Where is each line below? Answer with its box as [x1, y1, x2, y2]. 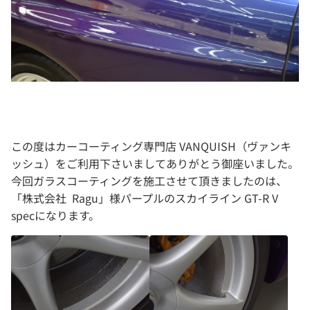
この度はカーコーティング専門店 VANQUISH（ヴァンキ [11, 137, 291, 154]
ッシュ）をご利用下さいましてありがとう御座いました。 [11, 154, 299, 172]
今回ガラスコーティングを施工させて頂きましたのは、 [11, 172, 287, 189]
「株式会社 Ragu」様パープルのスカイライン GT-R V [11, 189, 278, 206]
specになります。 [11, 206, 100, 224]
